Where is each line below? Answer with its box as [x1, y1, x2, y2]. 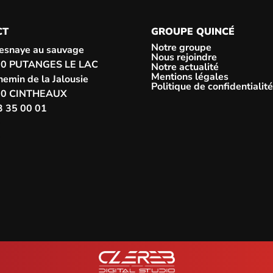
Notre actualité [151, 60, 219, 74]
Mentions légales [151, 70, 229, 84]
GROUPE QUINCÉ [151, 25, 235, 39]
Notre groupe [151, 41, 211, 55]
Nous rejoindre [151, 51, 217, 65]
